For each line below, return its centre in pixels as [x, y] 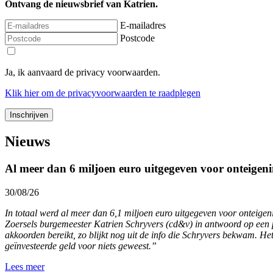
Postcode [137, 38]
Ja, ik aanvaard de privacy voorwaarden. [83, 73]
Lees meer [25, 266]
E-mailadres [143, 26]
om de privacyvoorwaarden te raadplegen [120, 93]
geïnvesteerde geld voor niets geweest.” [81, 246]
